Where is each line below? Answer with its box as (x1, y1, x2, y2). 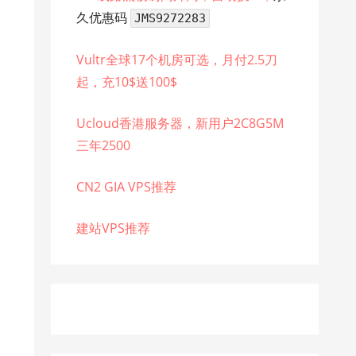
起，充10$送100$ (75, 73, 177, 91)
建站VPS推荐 (75, 219, 150, 238)
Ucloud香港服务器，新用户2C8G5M (75, 114, 284, 133)
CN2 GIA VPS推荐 (75, 178, 176, 196)
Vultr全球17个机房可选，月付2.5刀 (75, 51, 277, 69)
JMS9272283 (133, 11, 206, 26)
